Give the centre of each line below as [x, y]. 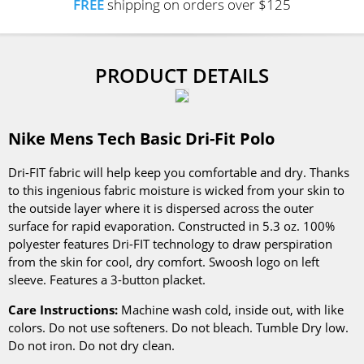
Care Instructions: [63, 310]
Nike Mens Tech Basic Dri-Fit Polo [141, 139]
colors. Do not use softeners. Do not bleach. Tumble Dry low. [178, 327]
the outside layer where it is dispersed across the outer [161, 208]
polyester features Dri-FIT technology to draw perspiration [170, 244]
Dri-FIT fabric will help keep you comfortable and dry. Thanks [179, 172]
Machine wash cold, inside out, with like [231, 310]
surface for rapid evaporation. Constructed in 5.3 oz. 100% [171, 226]
